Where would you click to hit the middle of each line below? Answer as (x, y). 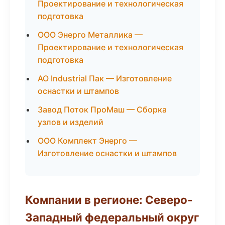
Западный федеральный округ (112, 217)
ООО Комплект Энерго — (87, 141)
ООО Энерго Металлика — (90, 35)
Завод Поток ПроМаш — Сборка (102, 109)
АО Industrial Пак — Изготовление (105, 78)
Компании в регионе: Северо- (109, 200)
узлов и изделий (71, 122)
